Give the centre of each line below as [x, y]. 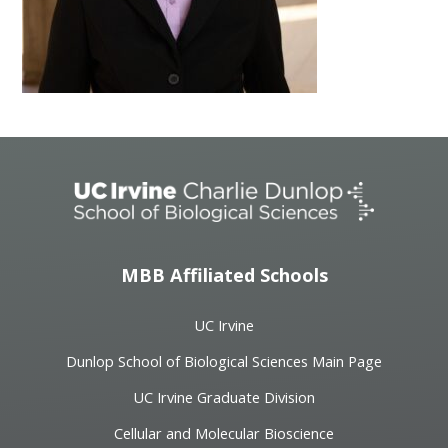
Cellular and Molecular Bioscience [224, 432]
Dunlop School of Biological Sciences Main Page [224, 360]
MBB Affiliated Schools [224, 274]
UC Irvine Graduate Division [224, 396]
